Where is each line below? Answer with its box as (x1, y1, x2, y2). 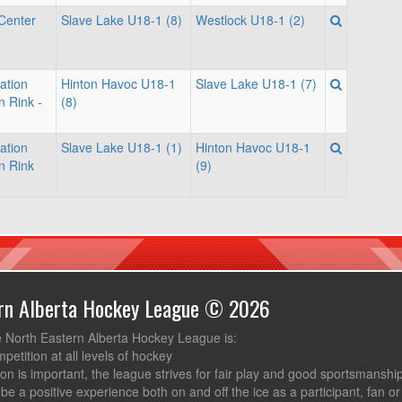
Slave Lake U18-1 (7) (196, 74, 317, 92)
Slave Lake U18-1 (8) (61, 11, 182, 29)
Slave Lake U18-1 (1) (61, 138, 182, 156)
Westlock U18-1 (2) (196, 11, 305, 29)
